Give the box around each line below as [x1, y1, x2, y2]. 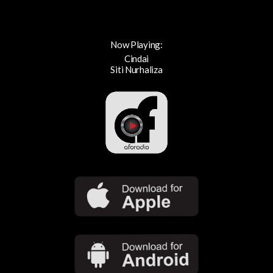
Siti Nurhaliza [110, 63, 163, 75]
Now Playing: [110, 38, 163, 50]
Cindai [124, 52, 149, 64]
